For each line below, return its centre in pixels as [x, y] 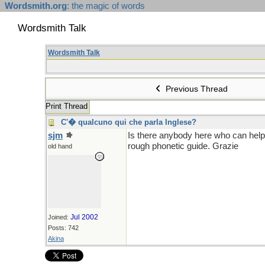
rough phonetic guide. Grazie [183, 146]
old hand [60, 146]
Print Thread [67, 106]
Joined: [59, 217]
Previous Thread [196, 89]
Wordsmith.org [36, 6]
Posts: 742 [63, 228]
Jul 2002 [84, 217]
